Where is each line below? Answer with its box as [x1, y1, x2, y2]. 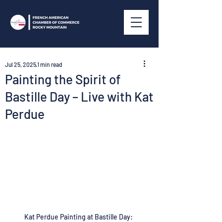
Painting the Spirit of [5, 71, 121, 87]
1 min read [37, 61, 62, 68]
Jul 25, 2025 [5, 61, 36, 68]
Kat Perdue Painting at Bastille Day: [24, 212, 134, 221]
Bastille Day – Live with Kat [5, 89, 154, 104]
